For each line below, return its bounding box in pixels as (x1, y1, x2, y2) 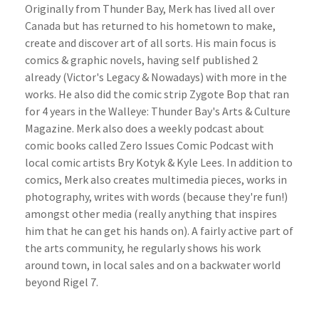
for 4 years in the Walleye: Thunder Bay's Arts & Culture (25, 104, 291, 118)
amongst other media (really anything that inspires (25, 206, 277, 221)
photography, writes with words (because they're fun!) (25, 189, 288, 204)
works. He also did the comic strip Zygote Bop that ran (25, 87, 289, 101)
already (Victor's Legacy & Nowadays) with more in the (25, 70, 287, 84)
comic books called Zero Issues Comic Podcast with (25, 138, 273, 152)
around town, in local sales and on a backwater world (25, 258, 281, 272)
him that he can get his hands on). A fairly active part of (25, 224, 293, 238)
